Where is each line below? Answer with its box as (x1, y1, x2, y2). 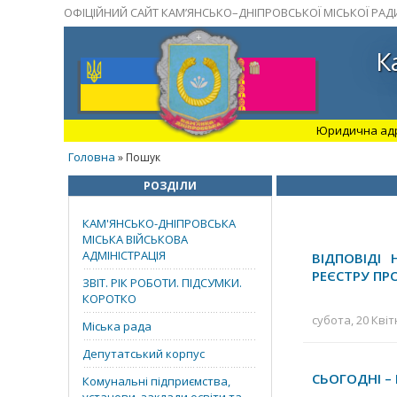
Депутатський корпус (82, 346, 205, 362)
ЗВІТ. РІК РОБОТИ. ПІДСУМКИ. (82, 275, 242, 291)
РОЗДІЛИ (144, 178, 197, 193)
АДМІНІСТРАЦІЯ (82, 247, 166, 263)
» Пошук (115, 150, 160, 165)
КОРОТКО (82, 291, 136, 307)
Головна (68, 149, 115, 165)
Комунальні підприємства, (82, 373, 230, 389)
